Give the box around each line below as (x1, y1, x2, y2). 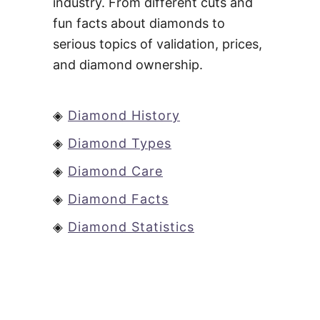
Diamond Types (68, 135, 171, 151)
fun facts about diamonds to (53, 15, 225, 31)
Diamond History (68, 107, 180, 123)
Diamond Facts (68, 191, 169, 206)
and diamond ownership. (53, 56, 203, 72)
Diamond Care (68, 163, 163, 179)
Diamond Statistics (68, 219, 194, 234)
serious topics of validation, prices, (53, 36, 262, 51)
